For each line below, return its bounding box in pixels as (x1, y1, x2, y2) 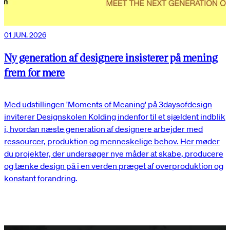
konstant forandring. (4, 173, 78, 184)
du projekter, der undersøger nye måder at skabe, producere (4, 148, 223, 159)
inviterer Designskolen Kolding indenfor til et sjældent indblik (4, 111, 225, 122)
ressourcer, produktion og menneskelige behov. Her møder (4, 136, 220, 147)
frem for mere (4, 65, 65, 79)
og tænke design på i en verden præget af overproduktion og (4, 161, 223, 171)
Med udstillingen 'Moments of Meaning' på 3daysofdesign (4, 99, 212, 110)
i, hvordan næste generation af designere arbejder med (4, 124, 203, 135)
